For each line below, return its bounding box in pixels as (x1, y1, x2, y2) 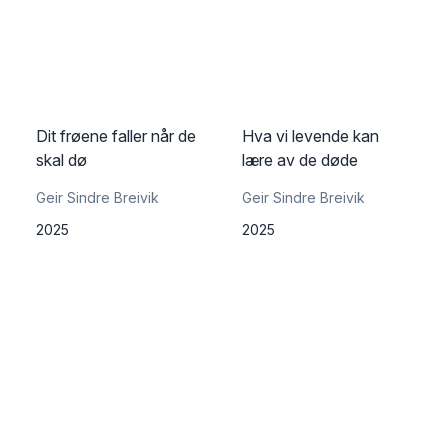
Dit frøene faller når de (36, 126, 196, 146)
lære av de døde (242, 150, 358, 170)
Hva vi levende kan (242, 126, 379, 146)
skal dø (36, 150, 87, 170)
